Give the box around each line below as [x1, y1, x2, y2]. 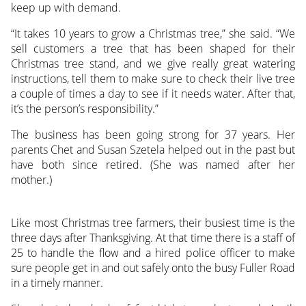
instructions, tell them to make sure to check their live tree [10, 71, 296, 87]
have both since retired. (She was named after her [10, 157, 296, 173]
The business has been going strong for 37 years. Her [10, 127, 296, 143]
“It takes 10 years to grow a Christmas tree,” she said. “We [10, 26, 296, 42]
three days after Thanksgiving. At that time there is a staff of [10, 230, 296, 246]
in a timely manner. [10, 275, 103, 291]
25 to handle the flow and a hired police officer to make [10, 245, 296, 261]
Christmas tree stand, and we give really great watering [10, 56, 296, 72]
